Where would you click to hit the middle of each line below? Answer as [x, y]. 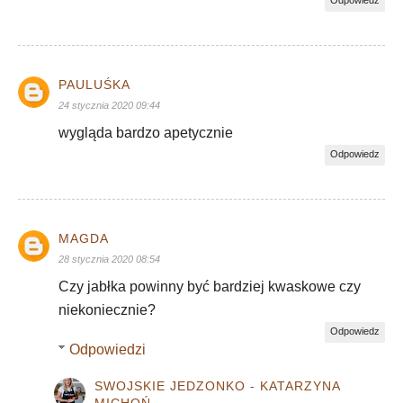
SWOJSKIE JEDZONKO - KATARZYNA [217, 385]
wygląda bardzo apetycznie [146, 132]
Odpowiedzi [107, 349]
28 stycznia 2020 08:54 [109, 259]
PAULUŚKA [94, 84]
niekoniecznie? [107, 309]
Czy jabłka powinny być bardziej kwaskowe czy [210, 286]
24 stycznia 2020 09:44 [109, 105]
